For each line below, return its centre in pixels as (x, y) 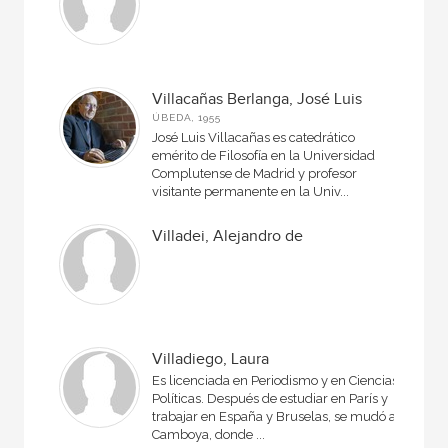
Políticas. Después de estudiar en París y (270, 398)
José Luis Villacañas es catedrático (254, 137)
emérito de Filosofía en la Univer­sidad (264, 155)
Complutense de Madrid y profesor (255, 173)
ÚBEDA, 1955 (186, 117)
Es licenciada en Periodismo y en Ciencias (275, 380)
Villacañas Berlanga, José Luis (257, 99)
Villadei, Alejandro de (228, 236)
